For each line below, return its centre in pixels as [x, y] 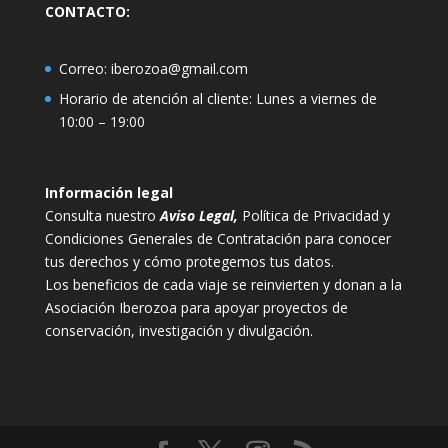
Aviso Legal [196, 215]
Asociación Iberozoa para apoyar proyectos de [196, 307]
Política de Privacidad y [315, 215]
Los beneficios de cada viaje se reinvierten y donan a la [223, 284]
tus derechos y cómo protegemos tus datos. [189, 261]
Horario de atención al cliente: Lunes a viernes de [217, 98]
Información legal [108, 192]
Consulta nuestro [100, 215]
